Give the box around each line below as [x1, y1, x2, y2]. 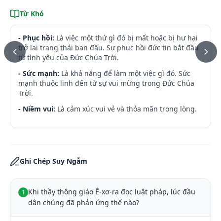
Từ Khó [20, 9, 44, 18]
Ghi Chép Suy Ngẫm [20, 156, 87, 166]
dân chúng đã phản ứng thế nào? [28, 198, 139, 207]
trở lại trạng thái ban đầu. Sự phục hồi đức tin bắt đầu [18, 43, 199, 52]
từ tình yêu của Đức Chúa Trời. [18, 53, 119, 62]
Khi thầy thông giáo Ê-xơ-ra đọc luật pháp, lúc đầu [28, 187, 195, 196]
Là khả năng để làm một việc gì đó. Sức [61, 69, 190, 78]
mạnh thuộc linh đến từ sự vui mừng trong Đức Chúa [18, 78, 194, 88]
